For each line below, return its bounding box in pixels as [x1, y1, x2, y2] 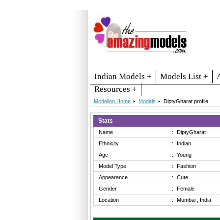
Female [177, 185, 194, 192]
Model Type [99, 163, 126, 169]
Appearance [99, 174, 128, 180]
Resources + [94, 84, 137, 94]
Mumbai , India [177, 196, 211, 203]
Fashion [177, 163, 196, 169]
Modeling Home [94, 98, 131, 104]
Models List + [160, 71, 208, 81]
